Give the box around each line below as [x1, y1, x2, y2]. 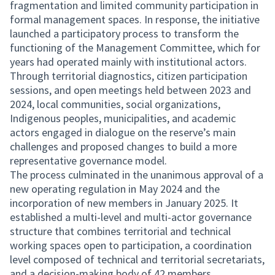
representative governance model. [10, 153, 167, 168]
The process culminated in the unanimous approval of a [10, 168, 263, 182]
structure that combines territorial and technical [10, 224, 231, 238]
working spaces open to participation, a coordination [10, 238, 252, 252]
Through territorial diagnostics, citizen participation [10, 69, 247, 83]
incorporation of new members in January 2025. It [10, 196, 238, 210]
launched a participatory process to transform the [10, 26, 239, 41]
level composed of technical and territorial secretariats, [10, 252, 265, 266]
